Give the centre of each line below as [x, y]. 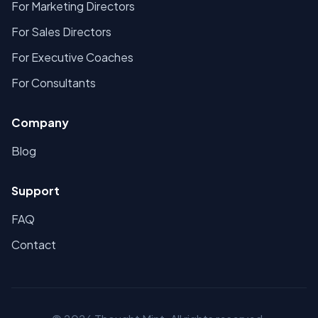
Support [35, 191]
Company [40, 122]
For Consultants [54, 83]
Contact [34, 245]
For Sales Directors [61, 32]
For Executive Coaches [72, 57]
